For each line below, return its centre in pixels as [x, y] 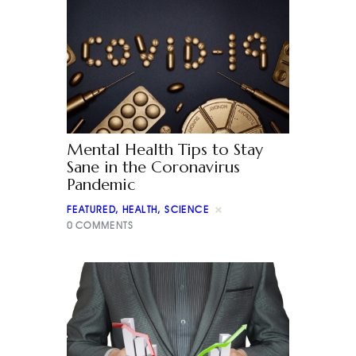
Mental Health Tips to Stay [165, 149]
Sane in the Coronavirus [153, 167]
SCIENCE [187, 210]
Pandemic [101, 184]
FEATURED [91, 210]
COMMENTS [104, 225]
